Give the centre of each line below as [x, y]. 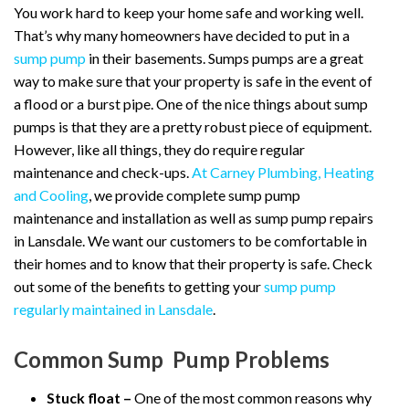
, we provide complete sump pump [194, 194]
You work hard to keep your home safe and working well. [189, 12]
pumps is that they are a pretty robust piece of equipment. [193, 126]
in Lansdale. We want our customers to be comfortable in [190, 240]
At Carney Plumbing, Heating [283, 172]
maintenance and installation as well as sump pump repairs [194, 217]
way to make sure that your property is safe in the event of [193, 80]
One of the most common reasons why [252, 398]
